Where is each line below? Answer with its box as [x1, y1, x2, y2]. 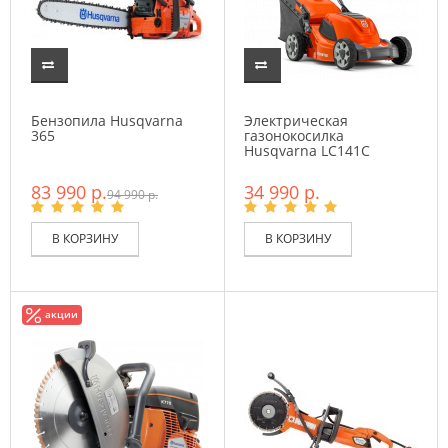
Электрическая [244, 111, 348, 130]
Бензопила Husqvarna [31, 111, 183, 130]
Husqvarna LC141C [244, 141, 370, 160]
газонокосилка [244, 126, 344, 145]
